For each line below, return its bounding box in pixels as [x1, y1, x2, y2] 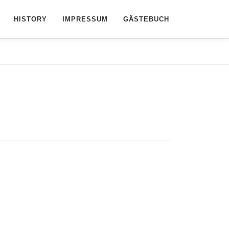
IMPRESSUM [62, 15, 108, 23]
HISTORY [14, 15, 47, 23]
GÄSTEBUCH [123, 15, 169, 23]
